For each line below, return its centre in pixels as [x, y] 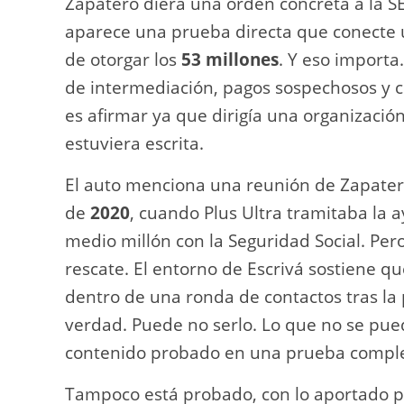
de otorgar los [123, 59]
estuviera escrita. [134, 143]
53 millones [230, 59]
